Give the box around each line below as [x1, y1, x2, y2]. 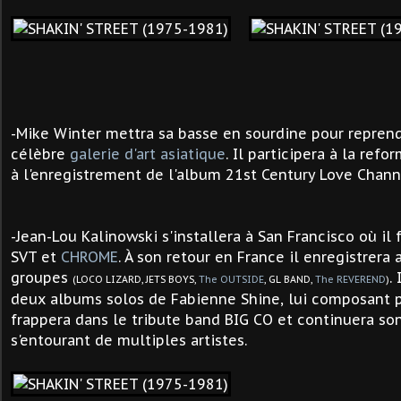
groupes [11, 269, 73, 286]
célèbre [11, 145, 70, 163]
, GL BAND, [264, 273, 315, 286]
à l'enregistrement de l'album [11, 166, 226, 183]
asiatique [160, 145, 226, 163]
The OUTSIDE [199, 273, 264, 286]
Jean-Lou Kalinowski [16, 227, 158, 245]
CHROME [61, 248, 118, 266]
